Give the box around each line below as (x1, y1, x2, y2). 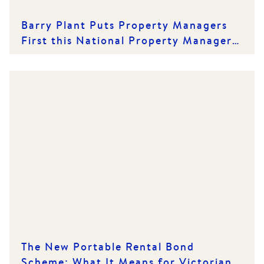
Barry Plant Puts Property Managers (21, 17, 227, 32)
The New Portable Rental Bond (21, 239, 194, 255)
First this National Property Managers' (21, 32, 240, 48)
